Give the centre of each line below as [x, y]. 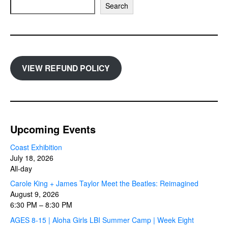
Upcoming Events [53, 129]
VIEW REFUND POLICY [66, 68]
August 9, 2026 [35, 194]
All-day [21, 168]
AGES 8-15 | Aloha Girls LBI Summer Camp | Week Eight [102, 220]
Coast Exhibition [36, 147]
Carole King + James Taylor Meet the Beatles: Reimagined [104, 183]
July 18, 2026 [32, 158]
